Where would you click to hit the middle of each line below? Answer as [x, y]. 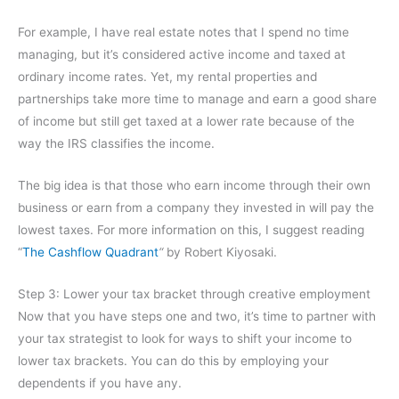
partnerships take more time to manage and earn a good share [197, 98]
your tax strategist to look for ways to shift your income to [185, 338]
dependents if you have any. [102, 383]
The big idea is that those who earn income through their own [194, 185]
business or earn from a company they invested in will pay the [196, 207]
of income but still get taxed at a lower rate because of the [186, 121]
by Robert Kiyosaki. [220, 252]
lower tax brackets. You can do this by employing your [173, 360]
